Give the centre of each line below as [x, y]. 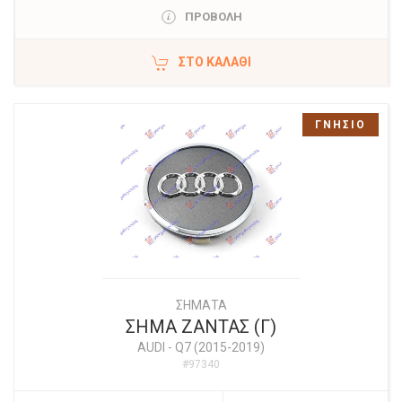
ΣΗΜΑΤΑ [201, 305]
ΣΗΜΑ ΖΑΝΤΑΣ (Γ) [201, 327]
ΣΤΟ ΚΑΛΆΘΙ [215, 62]
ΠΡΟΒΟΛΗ [213, 17]
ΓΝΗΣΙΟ [341, 125]
